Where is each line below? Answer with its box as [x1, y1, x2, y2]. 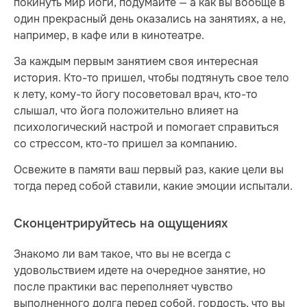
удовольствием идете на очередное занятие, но [14, 263, 266, 278]
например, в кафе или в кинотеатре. [14, 27, 204, 42]
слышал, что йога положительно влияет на [14, 103, 238, 118]
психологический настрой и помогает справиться [14, 119, 279, 134]
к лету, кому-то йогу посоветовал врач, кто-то [14, 86, 258, 101]
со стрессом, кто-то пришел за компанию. [14, 136, 237, 151]
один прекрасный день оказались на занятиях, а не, [14, 11, 286, 26]
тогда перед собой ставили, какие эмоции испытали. [14, 179, 293, 194]
